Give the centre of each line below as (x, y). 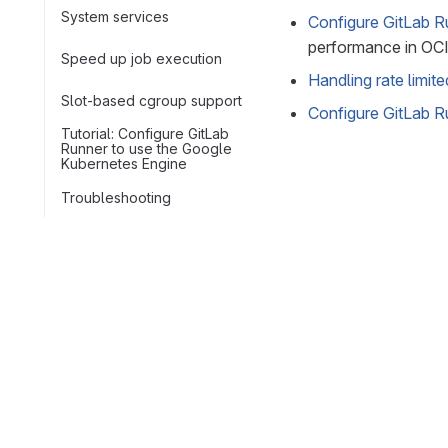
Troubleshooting (116, 197)
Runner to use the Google (146, 148)
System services (115, 16)
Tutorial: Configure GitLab (145, 133)
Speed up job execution (141, 58)
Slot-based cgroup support (151, 100)
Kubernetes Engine (124, 163)
